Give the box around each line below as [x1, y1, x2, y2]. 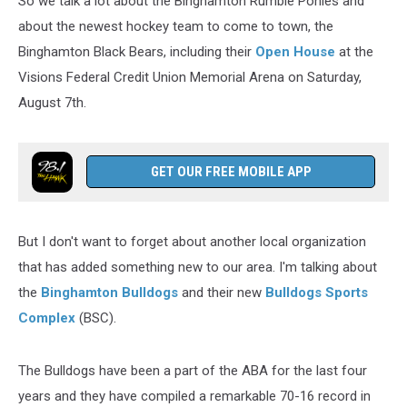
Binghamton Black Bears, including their [18, 44, 255, 60]
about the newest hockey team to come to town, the [18, 18, 333, 35]
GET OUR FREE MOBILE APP [150, 164, 312, 180]
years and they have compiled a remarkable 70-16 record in [18, 388, 371, 404]
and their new [178, 284, 262, 301]
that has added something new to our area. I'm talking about [18, 259, 377, 275]
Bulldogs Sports [262, 284, 368, 301]
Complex [18, 310, 75, 326]
